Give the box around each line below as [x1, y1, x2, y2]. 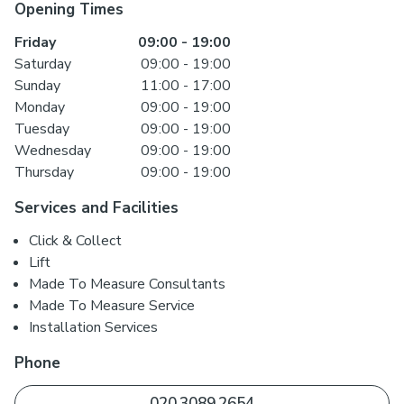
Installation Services [29, 317, 158, 337]
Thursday [14, 162, 74, 182]
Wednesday [14, 141, 91, 161]
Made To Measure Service [29, 296, 195, 316]
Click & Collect [29, 231, 122, 251]
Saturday [14, 54, 71, 74]
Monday [14, 97, 65, 117]
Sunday [14, 76, 60, 96]
